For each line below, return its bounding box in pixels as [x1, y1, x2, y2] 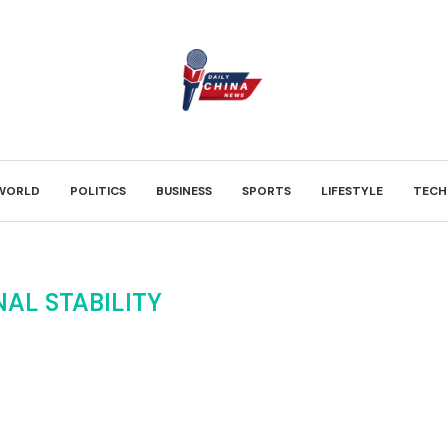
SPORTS [242, 183, 291, 199]
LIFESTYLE [321, 183, 383, 199]
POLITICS [70, 183, 126, 199]
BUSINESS [156, 183, 212, 199]
